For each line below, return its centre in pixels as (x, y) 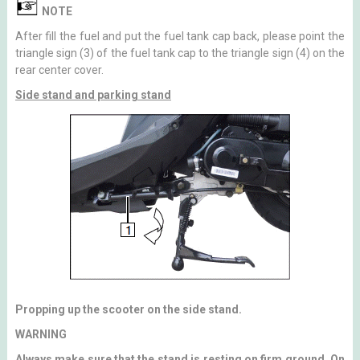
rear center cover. (59, 70)
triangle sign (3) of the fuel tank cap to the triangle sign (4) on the (180, 53)
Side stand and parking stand (93, 95)
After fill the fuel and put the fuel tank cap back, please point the (180, 36)
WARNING (41, 334)
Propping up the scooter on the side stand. (128, 309)
